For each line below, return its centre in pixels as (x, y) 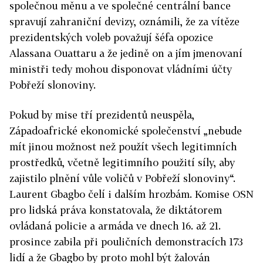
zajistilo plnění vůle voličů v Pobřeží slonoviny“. (122, 178)
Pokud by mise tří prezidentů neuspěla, (102, 115)
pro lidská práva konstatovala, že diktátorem (116, 210)
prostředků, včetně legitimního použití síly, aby (122, 162)
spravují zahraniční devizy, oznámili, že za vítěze (124, 21)
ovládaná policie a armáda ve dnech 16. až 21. (115, 226)
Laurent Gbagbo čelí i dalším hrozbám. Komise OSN (131, 194)
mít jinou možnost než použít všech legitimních (123, 146)
